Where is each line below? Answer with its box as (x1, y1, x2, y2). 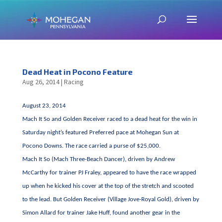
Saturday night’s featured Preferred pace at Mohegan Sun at (22, 129, 179, 136)
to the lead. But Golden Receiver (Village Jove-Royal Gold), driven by (22, 196, 199, 203)
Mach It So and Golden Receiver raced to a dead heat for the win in (22, 116, 197, 122)
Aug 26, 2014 (22, 77, 59, 86)
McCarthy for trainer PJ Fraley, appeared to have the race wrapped (22, 169, 196, 176)
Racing (63, 77, 84, 86)
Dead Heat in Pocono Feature (22, 67, 133, 76)
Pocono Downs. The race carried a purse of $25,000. (22, 143, 161, 149)
